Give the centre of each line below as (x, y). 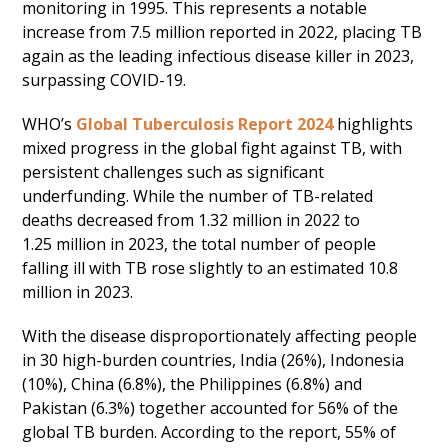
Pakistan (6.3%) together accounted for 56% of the (210, 408)
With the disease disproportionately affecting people (220, 336)
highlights (373, 124)
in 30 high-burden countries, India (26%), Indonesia (213, 360)
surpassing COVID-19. (104, 80)
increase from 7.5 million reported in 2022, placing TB (222, 32)
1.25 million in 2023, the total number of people (199, 244)
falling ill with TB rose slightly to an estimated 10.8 (210, 268)
